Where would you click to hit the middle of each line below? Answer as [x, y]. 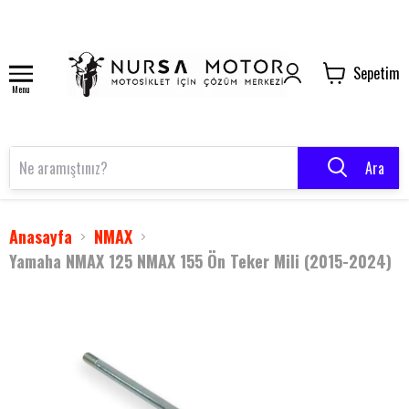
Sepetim [377, 73]
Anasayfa [41, 236]
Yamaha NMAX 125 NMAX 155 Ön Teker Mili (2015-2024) [200, 261]
